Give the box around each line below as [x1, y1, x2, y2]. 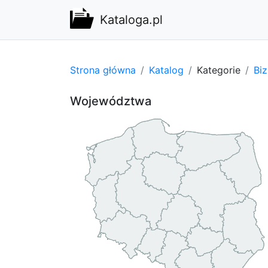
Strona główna [70, 63, 136, 76]
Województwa [70, 93, 151, 108]
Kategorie [197, 63, 240, 76]
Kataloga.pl [100, 13, 163, 27]
